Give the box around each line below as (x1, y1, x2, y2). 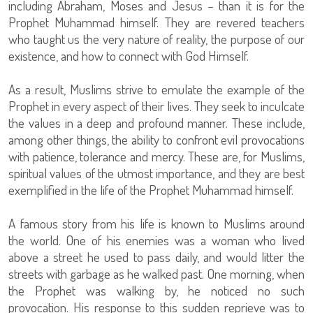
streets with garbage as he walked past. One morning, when (8, 265, 305, 283)
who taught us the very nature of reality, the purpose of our (8, 30, 305, 48)
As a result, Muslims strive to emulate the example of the (8, 80, 305, 99)
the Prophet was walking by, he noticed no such (8, 282, 305, 300)
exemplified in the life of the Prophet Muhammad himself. (8, 181, 293, 199)
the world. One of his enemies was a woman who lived (8, 231, 305, 249)
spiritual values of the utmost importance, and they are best (8, 164, 305, 182)
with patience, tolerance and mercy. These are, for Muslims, (8, 147, 305, 166)
